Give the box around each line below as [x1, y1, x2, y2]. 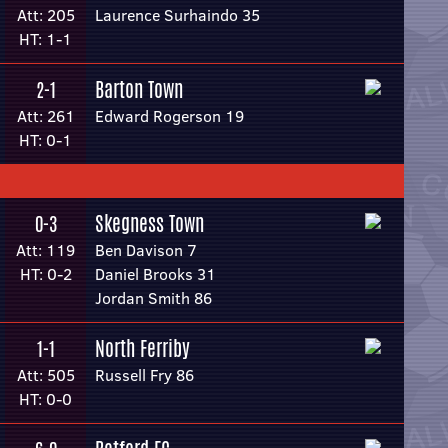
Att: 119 [16, 239, 75, 261]
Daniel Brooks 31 [95, 263, 216, 285]
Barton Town [95, 75, 183, 104]
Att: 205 [16, 4, 75, 26]
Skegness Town [95, 209, 204, 238]
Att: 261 [16, 105, 75, 127]
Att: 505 [16, 364, 75, 386]
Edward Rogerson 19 [95, 105, 244, 127]
